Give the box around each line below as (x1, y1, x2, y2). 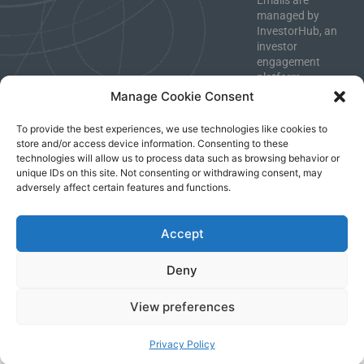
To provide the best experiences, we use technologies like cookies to (16, 123, 327, 135)
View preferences (129, 298, 235, 314)
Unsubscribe (257, 86, 320, 100)
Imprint (55, 172, 98, 188)
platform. (257, 71, 305, 84)
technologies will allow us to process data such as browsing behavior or (16, 152, 340, 164)
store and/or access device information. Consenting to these (16, 137, 288, 149)
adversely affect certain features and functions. (16, 181, 231, 193)
